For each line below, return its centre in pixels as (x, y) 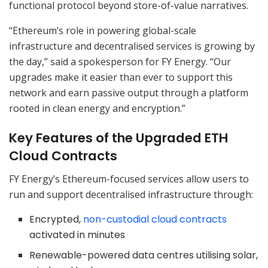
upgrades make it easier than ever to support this (121, 77)
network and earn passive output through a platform (129, 92)
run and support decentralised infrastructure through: (131, 195)
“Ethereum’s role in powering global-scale (103, 30)
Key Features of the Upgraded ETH (118, 138)
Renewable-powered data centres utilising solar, (144, 255)
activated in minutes (77, 235)
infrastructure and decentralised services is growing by (132, 46)
